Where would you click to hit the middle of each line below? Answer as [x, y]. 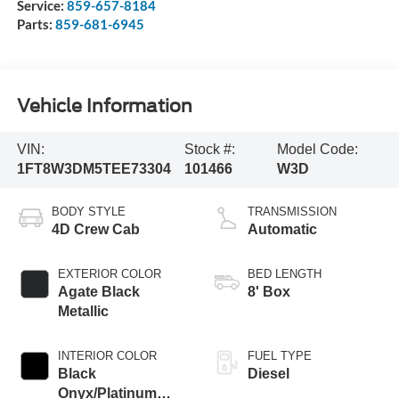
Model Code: [317, 150]
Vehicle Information [104, 106]
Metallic [83, 312]
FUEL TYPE [280, 356]
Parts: [36, 24]
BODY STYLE [88, 212]
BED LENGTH [285, 274]
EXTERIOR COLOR [109, 274]
